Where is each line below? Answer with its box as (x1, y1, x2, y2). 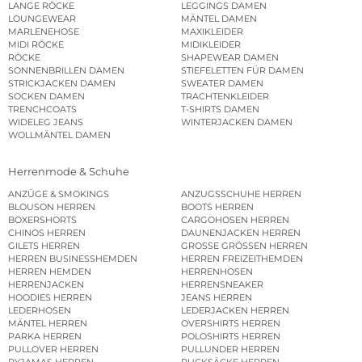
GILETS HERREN (8, 239, 80, 251)
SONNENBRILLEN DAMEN (8, 65, 124, 77)
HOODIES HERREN (8, 291, 92, 303)
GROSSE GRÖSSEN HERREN (181, 239, 308, 251)
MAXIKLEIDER (181, 26, 243, 38)
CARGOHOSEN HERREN (181, 213, 289, 225)
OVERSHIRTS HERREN (181, 317, 280, 329)
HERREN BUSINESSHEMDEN (8, 252, 137, 264)
